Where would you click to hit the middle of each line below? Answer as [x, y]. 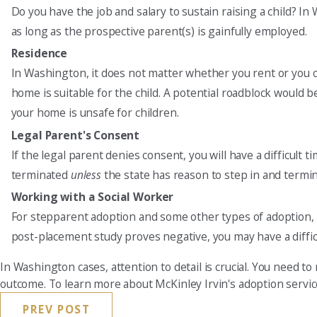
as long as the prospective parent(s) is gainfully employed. [159, 31]
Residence [39, 53]
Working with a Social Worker [92, 196]
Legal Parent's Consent [75, 135]
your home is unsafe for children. [95, 113]
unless [87, 174]
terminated [41, 174]
